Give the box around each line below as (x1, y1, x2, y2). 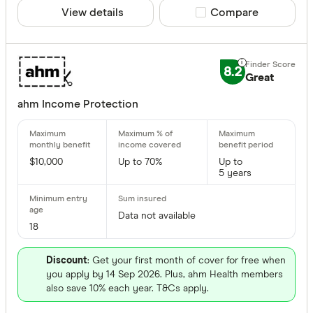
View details (61, 6, 124, 18)
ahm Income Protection (17, 99, 138, 110)
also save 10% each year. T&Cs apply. (46, 284, 209, 294)
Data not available (118, 211, 196, 221)
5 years (218, 168, 252, 179)
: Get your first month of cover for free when (87, 256, 286, 266)
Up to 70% (118, 157, 163, 168)
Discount (46, 256, 87, 266)
